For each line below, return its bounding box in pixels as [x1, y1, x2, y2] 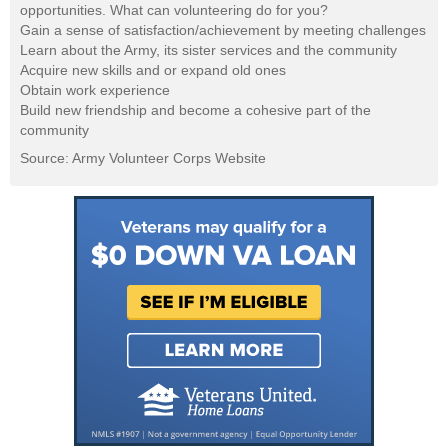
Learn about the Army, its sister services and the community [20, 42, 397, 59]
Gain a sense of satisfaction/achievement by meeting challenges [20, 22, 426, 39]
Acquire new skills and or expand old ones [20, 62, 286, 79]
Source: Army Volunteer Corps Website [20, 150, 266, 167]
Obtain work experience [20, 82, 170, 99]
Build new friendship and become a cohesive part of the [20, 102, 371, 119]
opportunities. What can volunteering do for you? [20, 2, 328, 19]
